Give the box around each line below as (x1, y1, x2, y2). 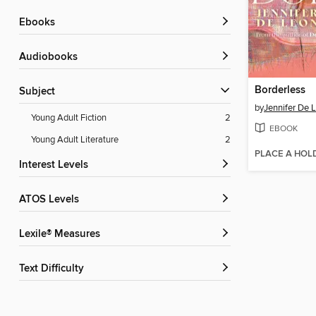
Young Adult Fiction (31, 112, 107, 124)
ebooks (25, 16, 55, 30)
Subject (25, 85, 55, 99)
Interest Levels (22, 159, 88, 172)
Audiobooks (26, 51, 78, 64)
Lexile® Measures (25, 228, 100, 241)
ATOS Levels (25, 193, 79, 207)
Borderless (255, 83, 305, 97)
